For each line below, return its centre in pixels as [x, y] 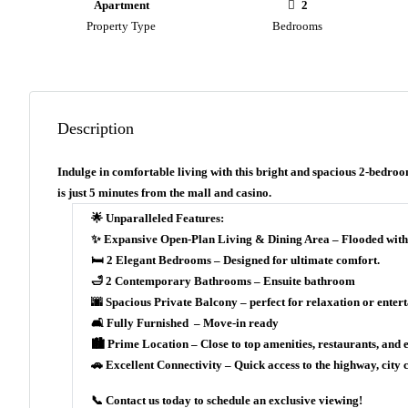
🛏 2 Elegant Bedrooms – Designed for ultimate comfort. [235, 260]
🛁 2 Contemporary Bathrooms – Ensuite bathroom [223, 281]
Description [96, 129]
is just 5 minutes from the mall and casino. [164, 193]
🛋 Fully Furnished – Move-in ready [185, 323]
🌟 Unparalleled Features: [158, 219]
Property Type [122, 26]
